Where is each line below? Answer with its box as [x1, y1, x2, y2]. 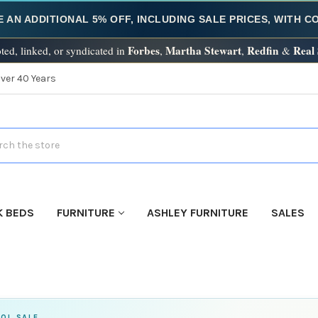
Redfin [246, 43, 279, 58]
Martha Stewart [165, 43, 241, 58]
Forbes [127, 43, 160, 58]
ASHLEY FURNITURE [146, 205, 248, 219]
